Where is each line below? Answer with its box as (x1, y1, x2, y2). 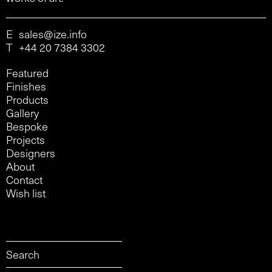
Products (6, 91, 49, 108)
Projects (6, 131, 45, 148)
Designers (6, 144, 55, 161)
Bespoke (6, 118, 48, 135)
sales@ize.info (19, 25, 87, 42)
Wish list (6, 185, 46, 202)
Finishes (6, 78, 46, 95)
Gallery (6, 104, 39, 121)
